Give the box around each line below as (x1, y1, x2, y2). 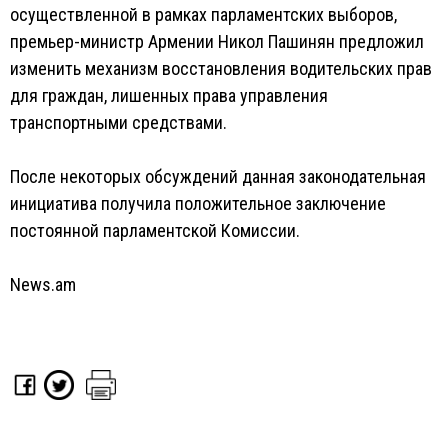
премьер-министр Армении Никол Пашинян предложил (10, 31, 424, 52)
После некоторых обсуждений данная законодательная (10, 166, 426, 187)
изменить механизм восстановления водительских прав (10, 58, 432, 79)
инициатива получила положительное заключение (10, 193, 386, 214)
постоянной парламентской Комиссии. (10, 220, 300, 241)
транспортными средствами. (10, 112, 227, 133)
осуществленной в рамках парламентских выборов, (10, 4, 397, 25)
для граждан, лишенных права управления (10, 85, 328, 106)
